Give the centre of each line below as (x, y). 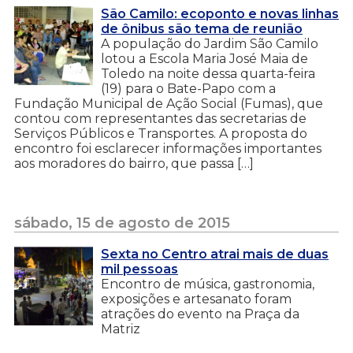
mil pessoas (139, 269)
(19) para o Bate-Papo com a (188, 88)
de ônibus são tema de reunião (202, 28)
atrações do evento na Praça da (200, 314)
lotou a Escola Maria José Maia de (204, 58)
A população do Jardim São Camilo (210, 43)
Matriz (121, 329)
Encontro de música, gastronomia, (208, 284)
